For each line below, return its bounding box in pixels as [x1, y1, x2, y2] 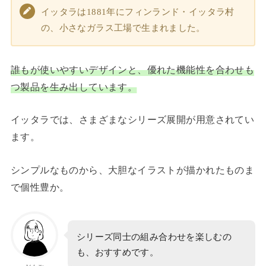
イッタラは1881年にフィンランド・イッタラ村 [40, 6, 235, 17]
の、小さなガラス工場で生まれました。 [40, 22, 205, 33]
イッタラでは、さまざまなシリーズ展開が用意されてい [10, 114, 255, 126]
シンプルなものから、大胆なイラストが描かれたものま [10, 164, 255, 176]
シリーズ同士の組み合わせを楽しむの [76, 232, 232, 242]
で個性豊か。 [10, 181, 69, 193]
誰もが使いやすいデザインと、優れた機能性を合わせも [10, 64, 255, 75]
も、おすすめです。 [76, 248, 159, 258]
